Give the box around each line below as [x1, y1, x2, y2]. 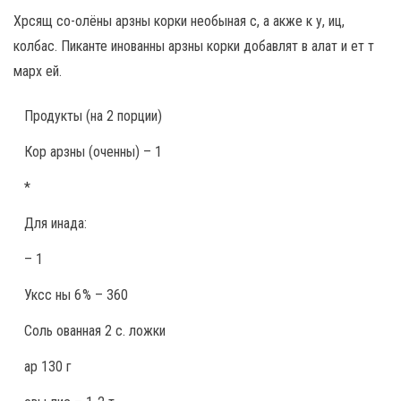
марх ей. [13, 62, 62, 80]
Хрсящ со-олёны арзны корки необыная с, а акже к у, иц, [13, 12, 345, 30]
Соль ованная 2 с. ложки [24, 321, 166, 339]
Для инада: [24, 214, 87, 232]
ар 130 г [24, 357, 72, 375]
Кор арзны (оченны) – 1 [24, 142, 162, 160]
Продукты [24, 107, 86, 124]
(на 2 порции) [86, 107, 162, 124]
